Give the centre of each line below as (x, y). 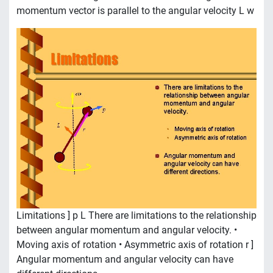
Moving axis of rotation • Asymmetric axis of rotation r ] (135, 244)
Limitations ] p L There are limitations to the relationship (136, 215)
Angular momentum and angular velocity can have (125, 259)
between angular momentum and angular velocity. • (127, 230)
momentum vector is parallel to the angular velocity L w (135, 11)
